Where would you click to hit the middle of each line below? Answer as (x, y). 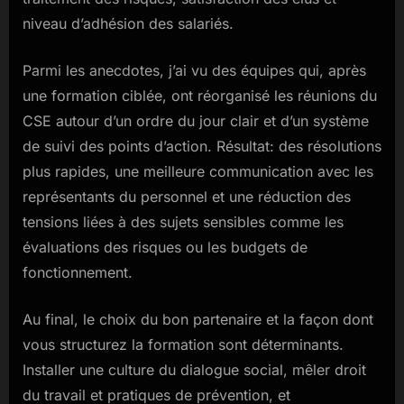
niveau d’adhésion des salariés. (128, 24)
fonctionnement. (78, 273)
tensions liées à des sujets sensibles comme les (183, 222)
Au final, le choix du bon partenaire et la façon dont (198, 320)
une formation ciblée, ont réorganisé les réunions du (200, 96)
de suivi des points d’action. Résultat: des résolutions (202, 147)
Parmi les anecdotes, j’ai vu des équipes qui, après (194, 71)
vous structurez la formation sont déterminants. (183, 345)
